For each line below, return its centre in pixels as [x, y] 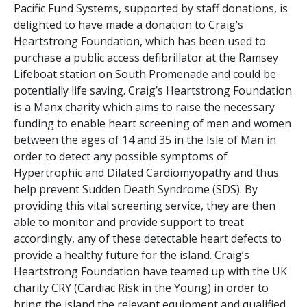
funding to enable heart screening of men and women [152, 123]
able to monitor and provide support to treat [129, 222]
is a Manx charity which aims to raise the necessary [144, 107]
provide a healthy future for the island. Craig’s [132, 255]
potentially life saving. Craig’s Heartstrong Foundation [153, 90]
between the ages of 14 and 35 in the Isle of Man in [145, 139]
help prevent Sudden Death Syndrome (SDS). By [136, 189]
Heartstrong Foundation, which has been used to [140, 41]
